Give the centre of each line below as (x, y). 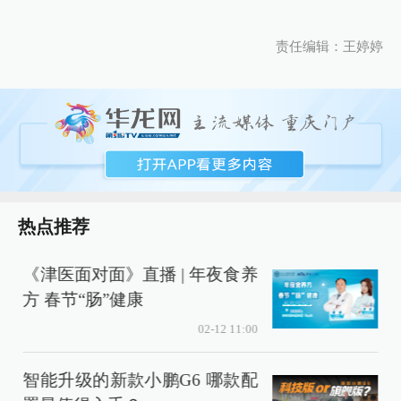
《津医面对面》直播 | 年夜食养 (140, 274)
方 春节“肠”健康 (83, 299)
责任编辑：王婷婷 (329, 46)
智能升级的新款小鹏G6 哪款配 (140, 380)
